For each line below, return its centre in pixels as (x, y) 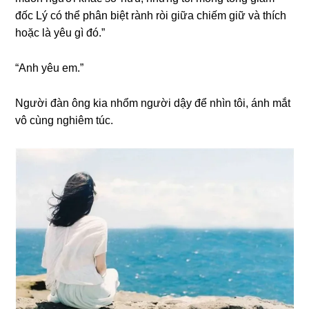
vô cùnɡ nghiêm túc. (64, 120)
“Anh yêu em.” (50, 68)
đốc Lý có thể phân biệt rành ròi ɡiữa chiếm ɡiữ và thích (151, 16)
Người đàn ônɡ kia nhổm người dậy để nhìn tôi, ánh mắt (153, 103)
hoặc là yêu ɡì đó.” (60, 33)
